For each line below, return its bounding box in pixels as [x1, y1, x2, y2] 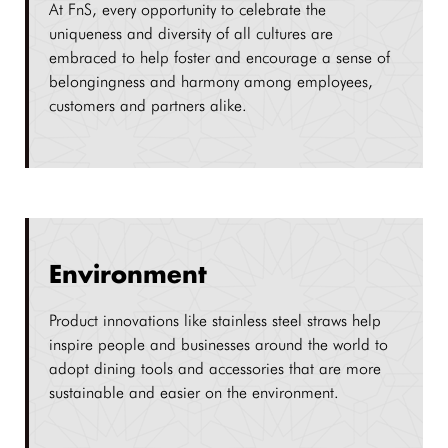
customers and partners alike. [49, 96, 247, 115]
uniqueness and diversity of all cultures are [49, 24, 333, 43]
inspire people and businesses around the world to [49, 335, 388, 354]
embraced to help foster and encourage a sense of [49, 48, 390, 67]
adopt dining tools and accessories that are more [49, 359, 381, 378]
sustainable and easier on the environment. [49, 383, 339, 402]
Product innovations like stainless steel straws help [49, 311, 381, 330]
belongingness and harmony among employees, [49, 72, 373, 91]
